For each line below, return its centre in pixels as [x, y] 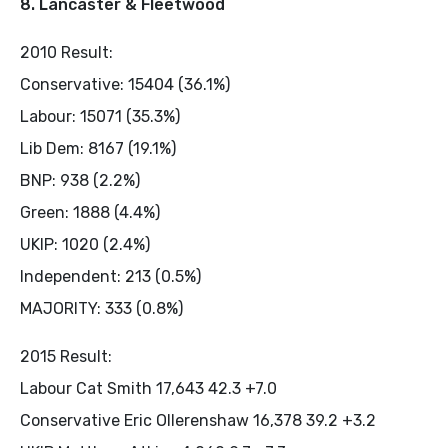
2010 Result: [66, 52]
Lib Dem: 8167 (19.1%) [98, 148]
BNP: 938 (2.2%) [80, 180]
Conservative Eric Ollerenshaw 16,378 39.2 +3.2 [198, 420]
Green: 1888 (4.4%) [90, 212]
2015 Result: [66, 356]
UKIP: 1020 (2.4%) [85, 244]
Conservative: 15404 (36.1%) [125, 84]
